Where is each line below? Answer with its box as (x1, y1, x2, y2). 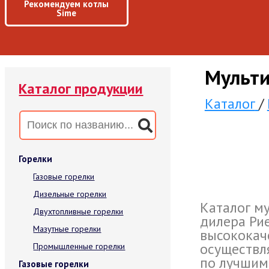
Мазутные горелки (33, 223, 101, 234)
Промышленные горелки (33, 241, 125, 252)
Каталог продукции (19, 79, 144, 98)
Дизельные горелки (33, 189, 107, 199)
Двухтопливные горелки (33, 206, 124, 217)
